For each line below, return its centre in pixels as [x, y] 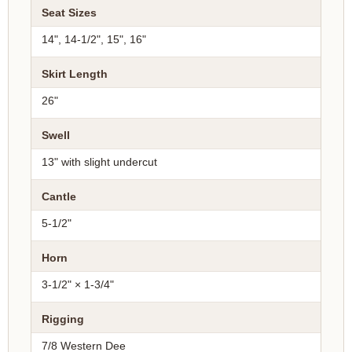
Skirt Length [75, 74]
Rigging [63, 319]
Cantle [59, 196]
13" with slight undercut [99, 162]
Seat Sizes [69, 13]
